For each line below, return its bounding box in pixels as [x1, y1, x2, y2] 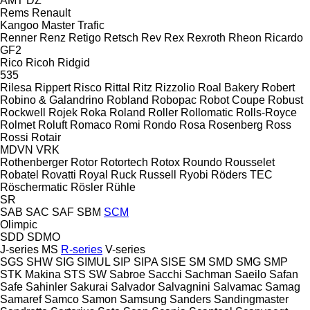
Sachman [185, 268, 232, 280]
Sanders [170, 293, 211, 305]
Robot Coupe [199, 93, 265, 106]
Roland [109, 106, 145, 118]
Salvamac [213, 280, 262, 293]
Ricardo [264, 31, 303, 44]
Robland [107, 93, 149, 106]
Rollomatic [181, 106, 233, 118]
